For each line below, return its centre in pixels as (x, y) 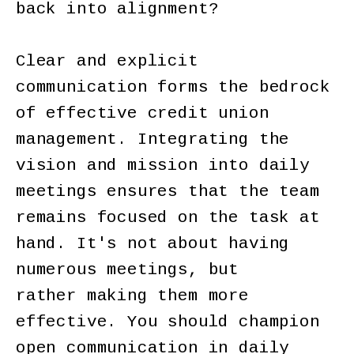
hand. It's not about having (153, 243)
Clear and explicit (107, 61)
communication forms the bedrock (173, 87)
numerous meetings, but (128, 269)
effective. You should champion (168, 322)
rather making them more (132, 296)
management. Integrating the (153, 139)
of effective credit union (143, 113)
